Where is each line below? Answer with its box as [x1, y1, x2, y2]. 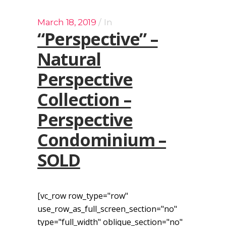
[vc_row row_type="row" [37, 190, 128, 202]
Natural [37, 47, 101, 71]
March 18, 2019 [37, 17, 96, 28]
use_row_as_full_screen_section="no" [37, 203, 177, 215]
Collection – [37, 88, 131, 111]
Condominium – [37, 128, 166, 152]
